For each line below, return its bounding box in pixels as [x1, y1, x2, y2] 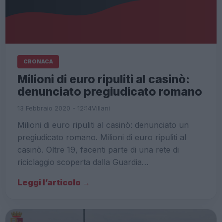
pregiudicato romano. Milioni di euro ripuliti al [17, 132, 186, 143]
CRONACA [23, 58, 53, 65]
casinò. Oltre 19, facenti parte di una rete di [17, 145, 179, 155]
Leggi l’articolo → [17, 177, 90, 188]
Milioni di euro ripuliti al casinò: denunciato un [17, 120, 189, 130]
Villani [92, 104, 110, 112]
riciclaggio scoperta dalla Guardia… [17, 157, 149, 167]
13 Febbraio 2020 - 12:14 [17, 104, 92, 112]
